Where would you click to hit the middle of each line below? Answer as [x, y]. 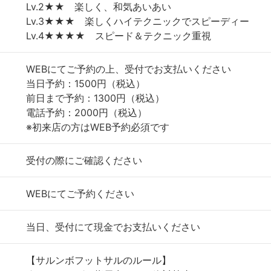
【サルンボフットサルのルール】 [99, 260]
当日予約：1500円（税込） [90, 83]
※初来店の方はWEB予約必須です [98, 127]
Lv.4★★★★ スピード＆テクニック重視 [119, 36]
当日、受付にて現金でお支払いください [113, 227]
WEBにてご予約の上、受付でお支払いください [129, 69]
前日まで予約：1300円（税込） [100, 98]
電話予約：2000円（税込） [87, 113]
